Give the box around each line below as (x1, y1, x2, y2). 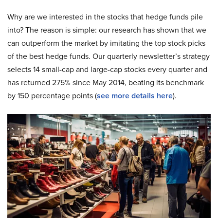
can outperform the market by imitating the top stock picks (7, 37, 205, 49)
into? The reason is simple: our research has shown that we (7, 24, 206, 36)
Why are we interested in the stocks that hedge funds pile (7, 11, 203, 22)
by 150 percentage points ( (7, 90, 97, 101)
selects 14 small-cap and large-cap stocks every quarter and (7, 64, 207, 75)
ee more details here (101, 90, 173, 101)
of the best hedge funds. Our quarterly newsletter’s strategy (7, 51, 210, 62)
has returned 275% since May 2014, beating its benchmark (7, 77, 204, 88)
